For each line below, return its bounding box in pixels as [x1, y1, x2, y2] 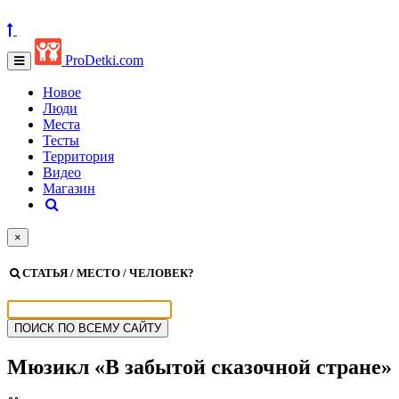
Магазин [43, 181, 95, 196]
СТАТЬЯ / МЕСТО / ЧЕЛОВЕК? [22, 266, 195, 281]
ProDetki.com [61, 53, 143, 68]
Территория [43, 149, 114, 164]
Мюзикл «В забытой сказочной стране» [7, 355, 392, 379]
